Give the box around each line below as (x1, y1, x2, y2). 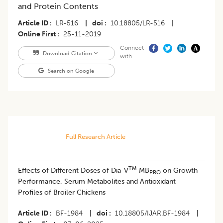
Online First (18, 30, 56, 39)
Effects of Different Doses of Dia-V (18, 166, 128, 175)
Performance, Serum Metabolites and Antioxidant (18, 177, 176, 186)
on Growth (161, 166, 198, 175)
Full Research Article (65, 133, 125, 141)
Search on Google (46, 67, 95, 75)
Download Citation (41, 50, 94, 57)
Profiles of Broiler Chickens (18, 188, 106, 197)
